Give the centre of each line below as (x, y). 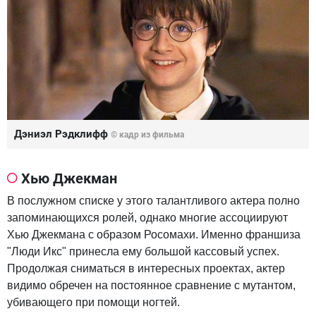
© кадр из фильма (147, 135)
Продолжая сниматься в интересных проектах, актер (146, 269)
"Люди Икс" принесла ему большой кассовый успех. (143, 252)
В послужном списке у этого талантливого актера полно (153, 201)
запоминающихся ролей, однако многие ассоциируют (147, 218)
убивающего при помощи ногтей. (93, 303)
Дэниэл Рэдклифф (62, 134)
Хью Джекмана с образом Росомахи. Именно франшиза (154, 235)
